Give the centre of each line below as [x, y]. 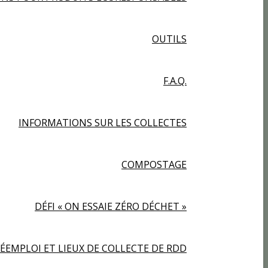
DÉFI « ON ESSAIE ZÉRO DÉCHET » [111, 206]
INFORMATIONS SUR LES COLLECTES [103, 123]
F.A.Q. [175, 81]
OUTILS [169, 39]
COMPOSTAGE [154, 165]
